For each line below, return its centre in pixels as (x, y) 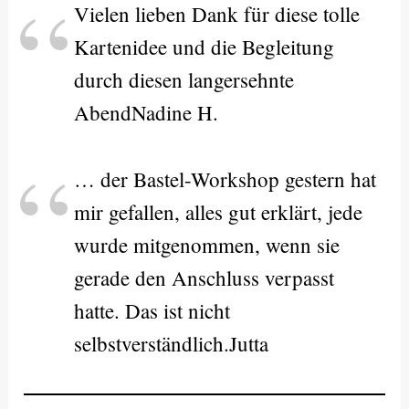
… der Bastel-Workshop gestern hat (225, 179)
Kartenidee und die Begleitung (204, 47)
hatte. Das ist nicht (152, 311)
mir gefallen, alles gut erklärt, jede (219, 212)
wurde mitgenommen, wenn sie (207, 245)
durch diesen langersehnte (184, 80)
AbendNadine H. (147, 113)
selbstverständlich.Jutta (172, 344)
